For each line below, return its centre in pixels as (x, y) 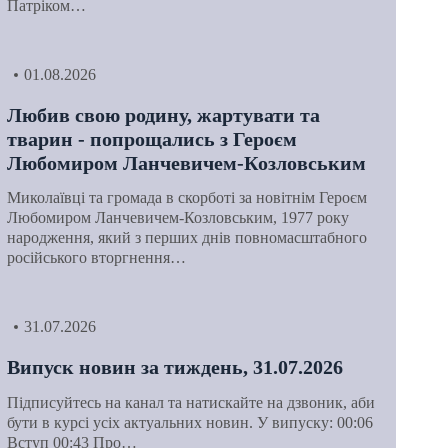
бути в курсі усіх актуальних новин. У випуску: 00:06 (189, 422)
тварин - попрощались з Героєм (151, 138)
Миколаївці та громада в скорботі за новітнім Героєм (186, 198)
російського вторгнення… (96, 258)
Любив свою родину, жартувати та (163, 114)
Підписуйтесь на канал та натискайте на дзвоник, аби (190, 402)
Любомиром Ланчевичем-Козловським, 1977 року (177, 218)
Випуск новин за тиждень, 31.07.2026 (174, 367)
